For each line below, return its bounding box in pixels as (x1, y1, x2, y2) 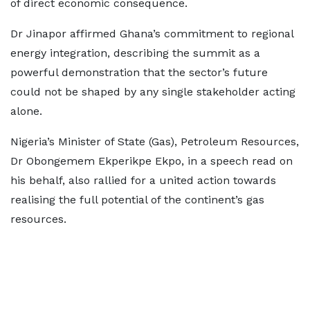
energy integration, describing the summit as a (10, 46, 260, 60)
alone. (10, 104, 42, 118)
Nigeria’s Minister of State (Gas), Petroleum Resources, (10, 135, 299, 148)
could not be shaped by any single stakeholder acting (10, 85, 295, 98)
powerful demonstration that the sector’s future (10, 66, 268, 79)
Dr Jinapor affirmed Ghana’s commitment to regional (10, 27, 293, 40)
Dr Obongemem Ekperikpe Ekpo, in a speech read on (10, 154, 293, 167)
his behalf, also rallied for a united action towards (10, 174, 276, 187)
